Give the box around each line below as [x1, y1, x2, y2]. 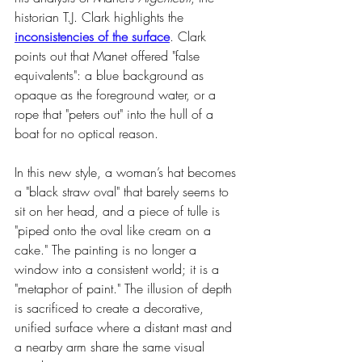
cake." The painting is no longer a [15, 241, 200, 259]
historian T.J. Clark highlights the [15, 8, 187, 26]
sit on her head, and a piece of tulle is [15, 202, 224, 220]
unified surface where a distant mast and [15, 318, 236, 336]
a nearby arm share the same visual [15, 338, 208, 356]
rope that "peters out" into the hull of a [15, 105, 217, 123]
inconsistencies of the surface [15, 27, 170, 45]
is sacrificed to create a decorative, [15, 299, 208, 317]
